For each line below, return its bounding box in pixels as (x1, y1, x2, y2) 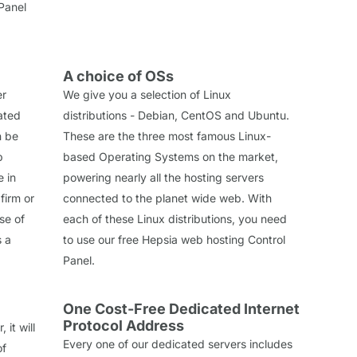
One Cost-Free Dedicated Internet (63, 300, 300, 317)
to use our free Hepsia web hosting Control (63, 232, 285, 246)
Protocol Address (63, 316, 184, 334)
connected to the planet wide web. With (63, 190, 272, 205)
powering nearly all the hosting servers (63, 170, 264, 184)
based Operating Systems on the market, (63, 149, 278, 163)
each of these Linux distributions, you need (63, 211, 287, 226)
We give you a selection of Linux (63, 87, 231, 101)
